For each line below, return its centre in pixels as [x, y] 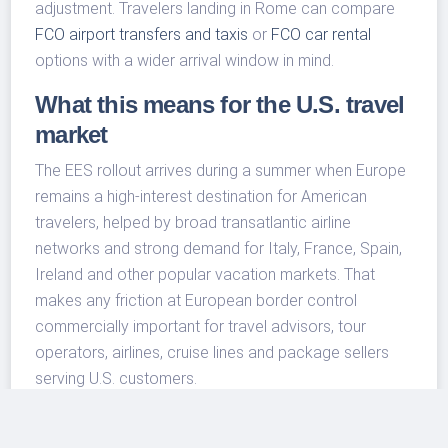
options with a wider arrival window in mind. [185, 61]
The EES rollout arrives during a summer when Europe [221, 171]
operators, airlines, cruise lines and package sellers [212, 353]
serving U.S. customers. [116, 379]
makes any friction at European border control [196, 301]
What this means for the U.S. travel [220, 105]
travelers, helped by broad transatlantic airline [193, 223]
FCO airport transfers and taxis [142, 35]
